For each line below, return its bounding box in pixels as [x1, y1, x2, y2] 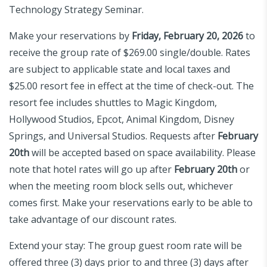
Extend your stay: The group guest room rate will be [9, 238, 242, 252]
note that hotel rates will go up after [9, 162, 174, 176]
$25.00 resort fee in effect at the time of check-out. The [9, 79, 254, 92]
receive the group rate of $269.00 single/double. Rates [9, 45, 250, 59]
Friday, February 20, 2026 [132, 29, 243, 42]
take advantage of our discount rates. [9, 212, 176, 226]
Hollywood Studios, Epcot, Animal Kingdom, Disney [9, 112, 234, 126]
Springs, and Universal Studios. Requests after [9, 129, 218, 142]
